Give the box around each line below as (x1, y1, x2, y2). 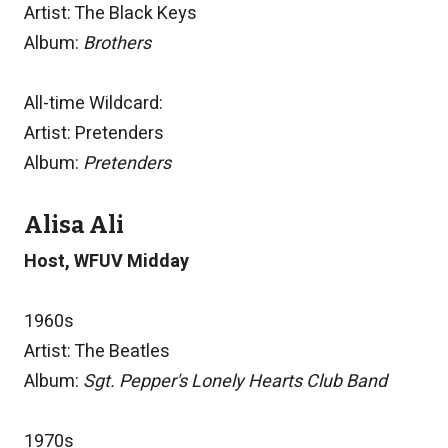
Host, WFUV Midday (24, 248, 189, 276)
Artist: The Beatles (24, 338, 170, 366)
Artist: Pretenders (24, 120, 164, 148)
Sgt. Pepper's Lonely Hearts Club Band (83, 368, 387, 396)
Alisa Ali (24, 211, 124, 240)
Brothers (83, 30, 151, 58)
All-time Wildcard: (24, 90, 163, 118)
